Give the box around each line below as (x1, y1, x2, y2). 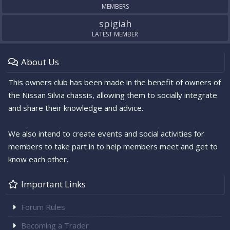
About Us (21, 56, 59, 68)
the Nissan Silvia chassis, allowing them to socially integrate (8, 90, 217, 101)
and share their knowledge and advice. (8, 103, 143, 113)
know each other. (8, 154, 68, 165)
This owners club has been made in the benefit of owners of (8, 77, 221, 88)
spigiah (99, 17, 131, 30)
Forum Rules (21, 202, 65, 213)
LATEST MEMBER (92, 30, 138, 39)
